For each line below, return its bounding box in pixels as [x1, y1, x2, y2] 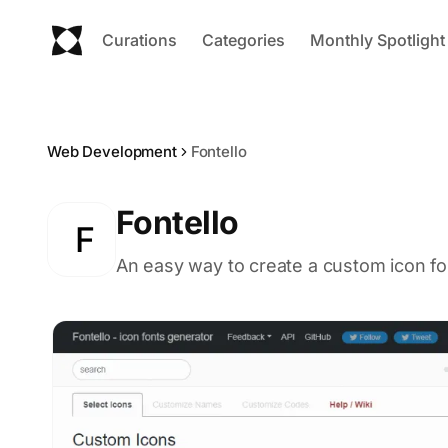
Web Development [47, 142, 177, 161]
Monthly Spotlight [310, 29, 445, 50]
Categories [202, 29, 285, 50]
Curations [102, 29, 177, 50]
